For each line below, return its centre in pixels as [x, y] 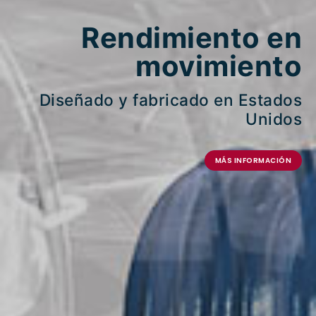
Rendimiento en [192, 37]
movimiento [219, 66]
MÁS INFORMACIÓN [253, 160]
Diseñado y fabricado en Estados [170, 99]
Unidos [274, 119]
